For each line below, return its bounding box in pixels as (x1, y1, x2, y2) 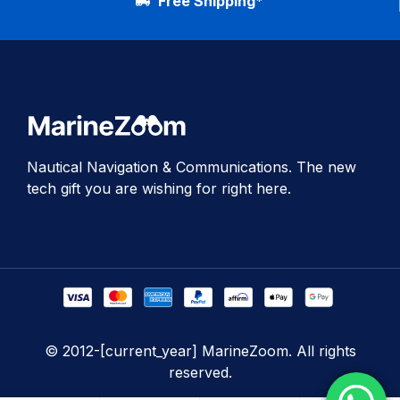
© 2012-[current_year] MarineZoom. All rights (44, 342, 356, 361)
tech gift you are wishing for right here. (27, 179, 291, 198)
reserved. (168, 363, 232, 382)
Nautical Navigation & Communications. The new (27, 158, 356, 177)
